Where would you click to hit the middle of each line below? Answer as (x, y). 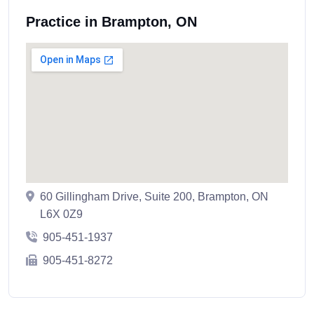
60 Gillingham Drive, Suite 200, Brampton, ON (154, 197)
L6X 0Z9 (61, 214)
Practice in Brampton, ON (111, 22)
